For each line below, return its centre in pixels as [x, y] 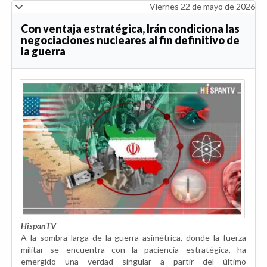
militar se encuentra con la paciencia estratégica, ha [133, 249]
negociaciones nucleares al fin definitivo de [130, 40]
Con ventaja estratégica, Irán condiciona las [130, 28]
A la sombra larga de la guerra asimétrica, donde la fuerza [133, 237]
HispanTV [38, 225]
